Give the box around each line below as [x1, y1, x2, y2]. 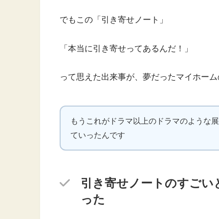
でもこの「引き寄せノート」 [60, 15, 168, 25]
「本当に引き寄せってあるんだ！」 [60, 44, 193, 53]
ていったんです [70, 131, 125, 140]
